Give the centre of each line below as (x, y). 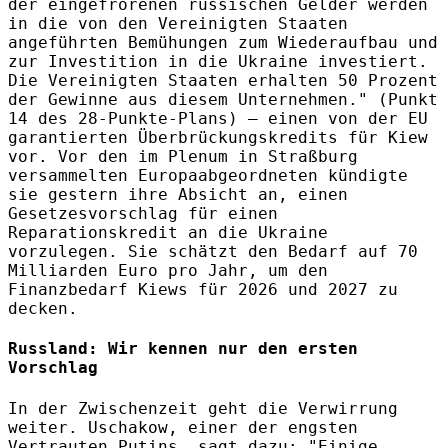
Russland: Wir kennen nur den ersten (183, 349)
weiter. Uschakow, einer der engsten (183, 427)
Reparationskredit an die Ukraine (168, 233)
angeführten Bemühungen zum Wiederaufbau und (223, 43)
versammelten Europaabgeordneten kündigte (208, 176)
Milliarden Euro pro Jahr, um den (168, 271)
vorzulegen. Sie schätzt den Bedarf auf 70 (213, 252)
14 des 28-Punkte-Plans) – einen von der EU (218, 119)
